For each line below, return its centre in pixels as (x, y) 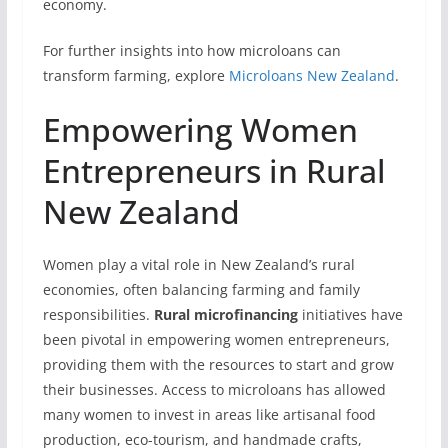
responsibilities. (98, 314)
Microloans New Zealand (311, 75)
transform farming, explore (135, 75)
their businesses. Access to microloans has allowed (214, 389)
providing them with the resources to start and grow (218, 364)
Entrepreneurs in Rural (214, 170)
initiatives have (350, 314)
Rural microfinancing (225, 314)
